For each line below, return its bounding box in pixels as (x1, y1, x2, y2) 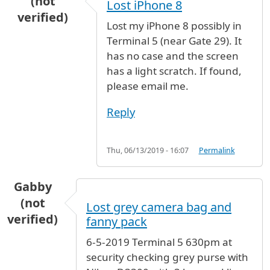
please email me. (107, 79, 189, 93)
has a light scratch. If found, (107, 64, 242, 78)
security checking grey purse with (86, 250, 248, 265)
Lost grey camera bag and (86, 199, 231, 216)
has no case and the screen (107, 49, 239, 63)
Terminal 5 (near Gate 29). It (107, 34, 242, 48)
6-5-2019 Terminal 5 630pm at (86, 235, 232, 250)
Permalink (198, 145, 235, 156)
